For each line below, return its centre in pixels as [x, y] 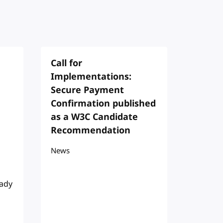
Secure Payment [87, 90]
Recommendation [90, 130]
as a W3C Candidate [94, 117]
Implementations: [91, 76]
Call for [66, 63]
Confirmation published [103, 103]
